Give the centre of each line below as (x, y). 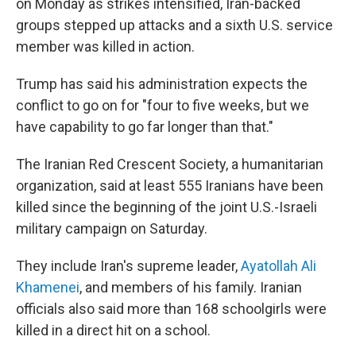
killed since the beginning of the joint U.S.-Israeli (166, 207)
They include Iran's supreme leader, (128, 266)
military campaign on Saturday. (112, 228)
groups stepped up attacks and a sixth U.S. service (174, 25)
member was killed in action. (105, 46)
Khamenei (48, 287)
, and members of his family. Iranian (191, 287)
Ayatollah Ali (279, 266)
